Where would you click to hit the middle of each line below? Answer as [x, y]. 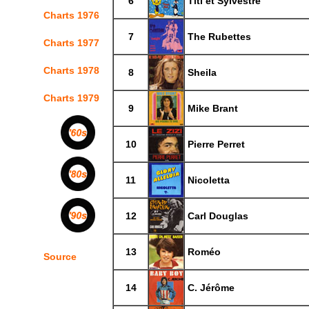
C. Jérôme [210, 288]
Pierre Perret [215, 144]
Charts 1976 [71, 15]
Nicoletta [207, 180]
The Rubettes [218, 37]
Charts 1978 [71, 70]
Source [60, 257]
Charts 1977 [71, 43]
